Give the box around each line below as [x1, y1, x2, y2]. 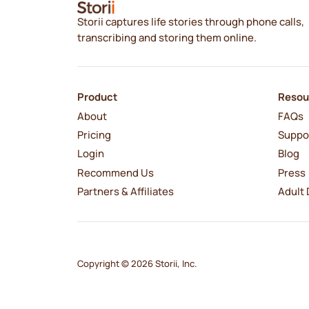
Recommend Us [77, 165, 154, 179]
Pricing [77, 128, 111, 142]
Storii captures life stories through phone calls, [77, 14, 304, 28]
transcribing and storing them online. [77, 30, 257, 44]
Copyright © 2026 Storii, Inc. [77, 257, 197, 270]
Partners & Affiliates [77, 184, 174, 199]
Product [77, 90, 117, 104]
